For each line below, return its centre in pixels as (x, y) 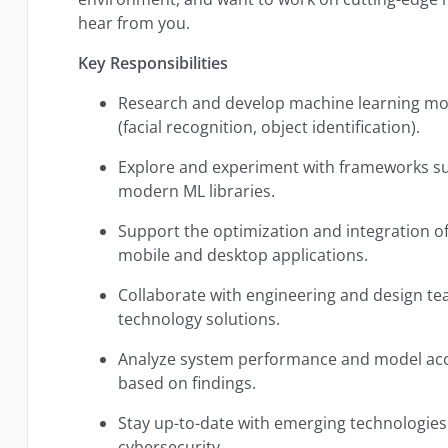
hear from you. (134, 22)
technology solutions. (199, 318)
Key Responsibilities (153, 62)
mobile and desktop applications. (243, 254)
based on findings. (187, 382)
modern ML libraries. (197, 190)
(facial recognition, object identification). (269, 126)
